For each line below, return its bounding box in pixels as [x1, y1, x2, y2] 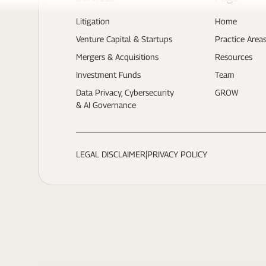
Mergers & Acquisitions [76, 52, 159, 62]
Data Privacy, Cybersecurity [76, 87, 174, 98]
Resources [215, 52, 252, 62]
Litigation [76, 16, 110, 27]
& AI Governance [76, 100, 136, 110]
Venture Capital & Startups [76, 34, 172, 45]
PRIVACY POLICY [147, 149, 207, 160]
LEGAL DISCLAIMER [76, 149, 145, 160]
